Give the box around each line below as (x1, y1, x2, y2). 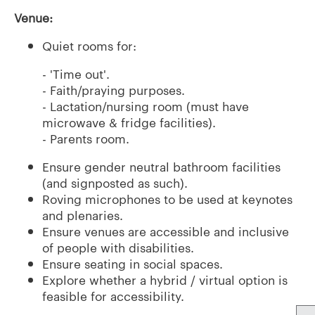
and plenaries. (42, 206, 123, 224)
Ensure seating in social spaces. (42, 255, 223, 272)
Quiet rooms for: (42, 37, 136, 54)
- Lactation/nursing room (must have (42, 97, 249, 115)
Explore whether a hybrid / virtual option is (42, 271, 288, 288)
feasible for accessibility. (42, 287, 184, 304)
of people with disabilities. (42, 238, 194, 256)
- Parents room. (42, 129, 129, 147)
